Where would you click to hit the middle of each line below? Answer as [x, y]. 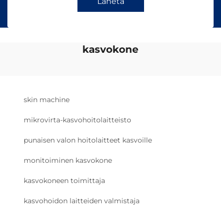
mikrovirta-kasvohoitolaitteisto [77, 120]
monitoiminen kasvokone [68, 160]
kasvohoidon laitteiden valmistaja [82, 201]
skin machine [47, 100]
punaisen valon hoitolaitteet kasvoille [88, 140]
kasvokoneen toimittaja [64, 181]
